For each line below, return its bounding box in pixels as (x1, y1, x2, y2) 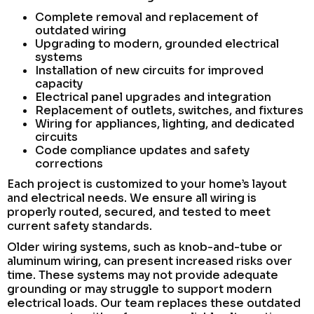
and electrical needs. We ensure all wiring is (7, 190, 257, 205)
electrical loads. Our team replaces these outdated (7, 295, 301, 310)
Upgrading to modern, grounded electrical (35, 36, 279, 51)
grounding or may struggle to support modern (7, 281, 272, 296)
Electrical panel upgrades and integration (35, 89, 271, 104)
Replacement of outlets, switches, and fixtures (35, 102, 303, 118)
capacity (35, 76, 83, 91)
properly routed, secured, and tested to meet (7, 204, 271, 219)
